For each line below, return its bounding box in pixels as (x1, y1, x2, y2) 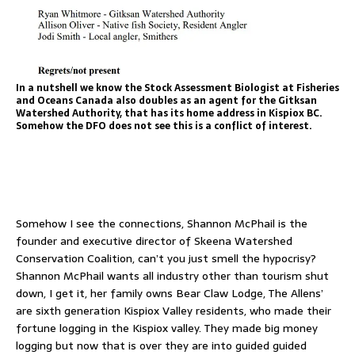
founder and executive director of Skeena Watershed (16, 231, 292, 250)
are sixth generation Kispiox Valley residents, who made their (16, 301, 331, 319)
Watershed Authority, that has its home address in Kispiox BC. (16, 105, 323, 121)
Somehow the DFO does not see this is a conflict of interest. (16, 117, 312, 134)
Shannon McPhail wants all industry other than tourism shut (16, 266, 329, 284)
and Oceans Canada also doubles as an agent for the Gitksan (16, 92, 317, 109)
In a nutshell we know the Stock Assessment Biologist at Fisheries (16, 79, 339, 96)
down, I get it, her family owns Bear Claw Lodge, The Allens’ (16, 284, 323, 302)
